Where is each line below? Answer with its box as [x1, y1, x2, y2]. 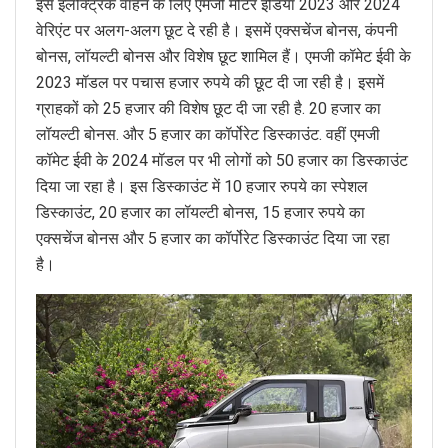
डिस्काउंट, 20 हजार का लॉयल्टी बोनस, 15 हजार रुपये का [36, 203, 365, 223]
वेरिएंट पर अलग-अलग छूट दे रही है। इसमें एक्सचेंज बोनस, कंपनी [36, 21, 398, 41]
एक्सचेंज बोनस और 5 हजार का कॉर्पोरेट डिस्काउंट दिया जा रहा [36, 229, 390, 249]
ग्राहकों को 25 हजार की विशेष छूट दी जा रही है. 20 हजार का [36, 99, 381, 119]
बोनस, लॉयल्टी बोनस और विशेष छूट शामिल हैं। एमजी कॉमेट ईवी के [36, 47, 411, 67]
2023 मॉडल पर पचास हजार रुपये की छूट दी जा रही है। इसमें [36, 73, 384, 93]
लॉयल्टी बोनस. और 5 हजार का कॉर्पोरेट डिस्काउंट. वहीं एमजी [36, 125, 380, 145]
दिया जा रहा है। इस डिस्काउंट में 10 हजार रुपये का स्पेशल [36, 177, 368, 197]
